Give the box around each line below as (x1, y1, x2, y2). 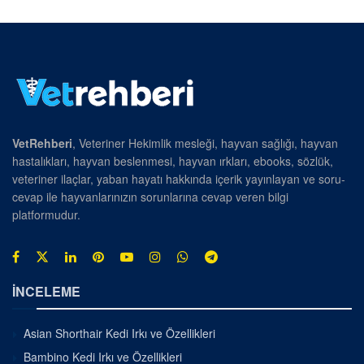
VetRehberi (12, 134, 72, 151)
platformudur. (12, 206, 80, 223)
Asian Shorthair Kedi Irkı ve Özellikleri (24, 324, 215, 341)
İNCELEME (12, 281, 80, 301)
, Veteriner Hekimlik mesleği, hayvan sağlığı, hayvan (72, 134, 338, 151)
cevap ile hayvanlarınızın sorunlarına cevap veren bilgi (12, 188, 288, 205)
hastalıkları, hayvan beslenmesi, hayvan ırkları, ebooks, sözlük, (12, 152, 333, 169)
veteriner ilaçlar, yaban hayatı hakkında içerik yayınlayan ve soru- (12, 170, 345, 187)
